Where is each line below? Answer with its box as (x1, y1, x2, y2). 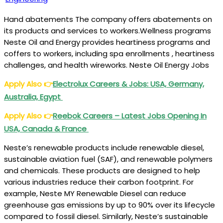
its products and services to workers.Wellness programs (4, 25, 211, 36)
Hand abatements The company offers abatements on (4, 14, 212, 24)
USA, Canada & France (4, 123, 89, 134)
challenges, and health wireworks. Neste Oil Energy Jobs (4, 60, 209, 70)
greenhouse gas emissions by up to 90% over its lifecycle (4, 200, 215, 210)
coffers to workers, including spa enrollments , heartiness (4, 48, 215, 59)
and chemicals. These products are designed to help (4, 165, 200, 176)
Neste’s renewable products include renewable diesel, (4, 142, 204, 153)
